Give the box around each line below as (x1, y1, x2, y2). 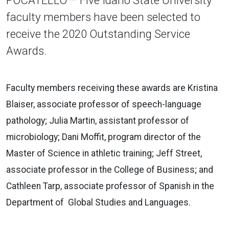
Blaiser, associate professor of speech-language (6, 99, 201, 109)
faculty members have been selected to (6, 10, 200, 24)
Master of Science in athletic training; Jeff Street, (6, 148, 202, 158)
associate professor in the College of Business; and (6, 164, 213, 175)
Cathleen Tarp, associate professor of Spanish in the (6, 180, 214, 191)
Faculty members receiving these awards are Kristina (6, 82, 218, 93)
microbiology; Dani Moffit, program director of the (6, 131, 201, 142)
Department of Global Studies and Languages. (6, 197, 191, 208)
